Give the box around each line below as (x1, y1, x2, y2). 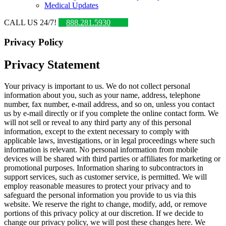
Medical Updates (44, 1, 98, 10)
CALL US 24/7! (4, 18, 56, 27)
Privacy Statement (4, 58, 100, 71)
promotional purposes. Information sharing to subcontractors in (4, 163, 203, 172)
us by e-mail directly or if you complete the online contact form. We (4, 108, 218, 118)
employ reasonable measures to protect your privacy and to (4, 181, 191, 190)
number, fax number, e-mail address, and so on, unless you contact (4, 99, 214, 108)
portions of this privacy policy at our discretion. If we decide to (4, 208, 203, 217)
